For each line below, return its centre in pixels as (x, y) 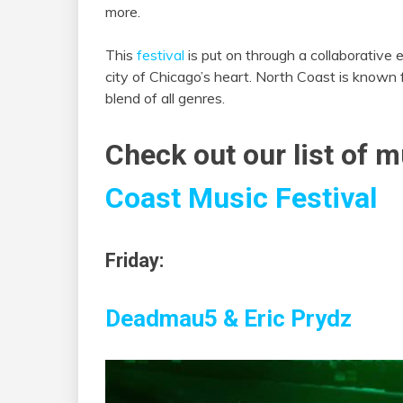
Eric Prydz (298, 319)
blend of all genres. (165, 99)
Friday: (134, 260)
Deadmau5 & (172, 319)
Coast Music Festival (241, 197)
